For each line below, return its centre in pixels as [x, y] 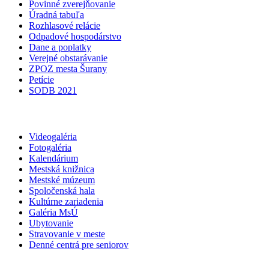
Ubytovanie [51, 223]
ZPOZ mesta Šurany [68, 68]
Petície [41, 79]
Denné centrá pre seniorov [79, 245]
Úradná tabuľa [56, 14]
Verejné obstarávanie [68, 58]
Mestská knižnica [62, 169]
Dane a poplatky [60, 47]
